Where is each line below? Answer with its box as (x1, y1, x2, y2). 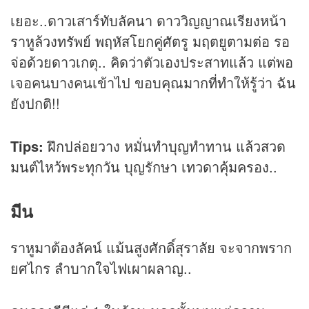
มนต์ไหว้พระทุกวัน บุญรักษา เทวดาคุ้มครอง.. (10, 157, 277, 177)
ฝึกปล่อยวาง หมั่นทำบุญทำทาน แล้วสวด (43, 136, 286, 157)
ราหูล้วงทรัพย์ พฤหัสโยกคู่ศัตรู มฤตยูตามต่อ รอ (10, 31, 290, 52)
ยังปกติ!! (10, 93, 60, 114)
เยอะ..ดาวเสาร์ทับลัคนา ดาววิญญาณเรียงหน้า (10, 10, 286, 31)
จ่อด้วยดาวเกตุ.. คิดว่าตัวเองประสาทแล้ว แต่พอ (10, 52, 293, 72)
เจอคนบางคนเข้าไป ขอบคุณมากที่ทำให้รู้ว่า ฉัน (10, 72, 296, 93)
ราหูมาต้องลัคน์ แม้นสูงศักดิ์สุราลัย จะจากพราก (10, 237, 292, 257)
